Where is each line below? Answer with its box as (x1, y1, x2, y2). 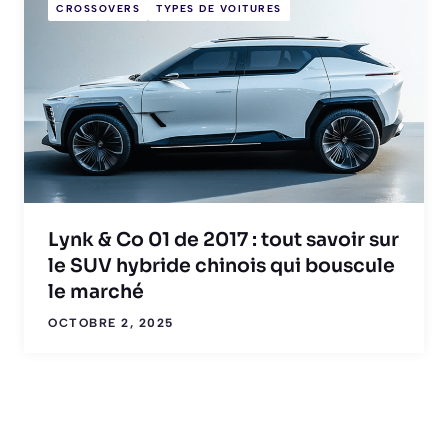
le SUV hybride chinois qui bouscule (48, 253, 395, 278)
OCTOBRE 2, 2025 (48, 315, 174, 330)
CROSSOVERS (56, 2, 140, 16)
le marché (48, 279, 144, 304)
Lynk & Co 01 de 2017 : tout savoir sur (48, 227, 399, 252)
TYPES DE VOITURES (156, 2, 282, 16)
